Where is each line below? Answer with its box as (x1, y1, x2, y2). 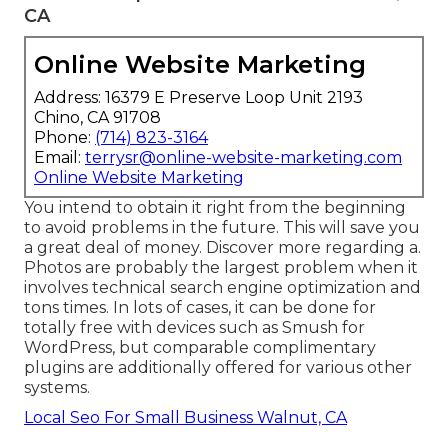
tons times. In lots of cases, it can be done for (24, 298, 376, 318)
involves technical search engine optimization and (24, 278, 421, 298)
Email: (34, 148, 85, 168)
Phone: (34, 128, 95, 148)
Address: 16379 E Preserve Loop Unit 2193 (34, 88, 363, 108)
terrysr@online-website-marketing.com (85, 148, 402, 168)
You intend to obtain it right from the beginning (24, 198, 406, 218)
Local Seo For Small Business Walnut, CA (24, 408, 347, 428)
